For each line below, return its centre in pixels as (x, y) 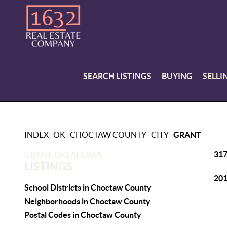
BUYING (177, 76)
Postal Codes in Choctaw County (83, 215)
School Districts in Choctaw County (88, 187)
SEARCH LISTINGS (118, 76)
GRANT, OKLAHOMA (63, 155)
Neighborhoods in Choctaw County (87, 201)
